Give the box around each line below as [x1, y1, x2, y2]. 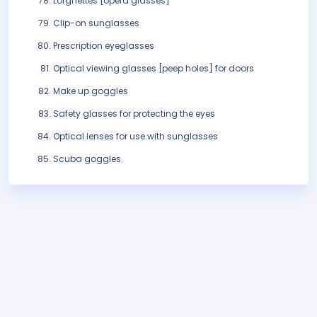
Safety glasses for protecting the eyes [53, 108, 215, 120]
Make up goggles [53, 85, 128, 98]
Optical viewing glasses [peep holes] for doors [53, 62, 254, 75]
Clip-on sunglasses [53, 17, 139, 30]
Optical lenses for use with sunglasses [53, 130, 218, 143]
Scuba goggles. [53, 153, 123, 166]
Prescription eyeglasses [53, 40, 154, 52]
